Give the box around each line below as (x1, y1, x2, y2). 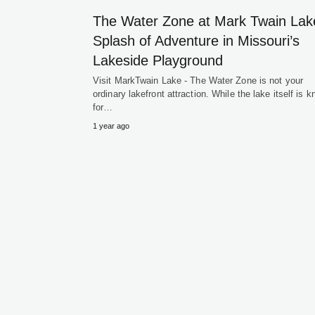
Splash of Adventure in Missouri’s (93, 33, 300, 49)
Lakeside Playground (93, 53, 223, 68)
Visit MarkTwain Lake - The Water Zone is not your (93, 75, 303, 86)
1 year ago (93, 122, 129, 130)
